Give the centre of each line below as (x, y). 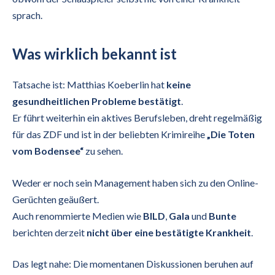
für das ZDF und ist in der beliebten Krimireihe (110, 134)
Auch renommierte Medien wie (78, 215)
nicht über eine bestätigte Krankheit (169, 232)
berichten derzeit (49, 232)
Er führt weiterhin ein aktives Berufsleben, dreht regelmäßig (137, 117)
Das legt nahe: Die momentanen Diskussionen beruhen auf (133, 264)
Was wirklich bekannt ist (95, 53)
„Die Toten (231, 134)
